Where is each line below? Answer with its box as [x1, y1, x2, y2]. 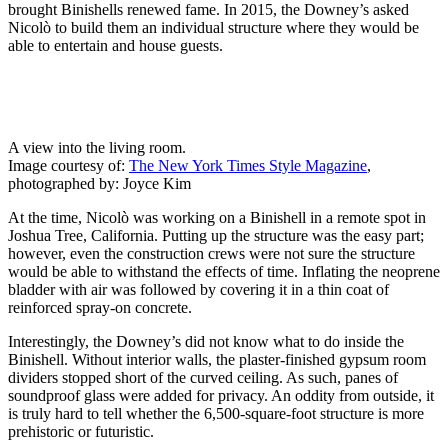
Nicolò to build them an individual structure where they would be [8, 19, 419, 37]
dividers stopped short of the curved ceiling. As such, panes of [8, 369, 398, 387]
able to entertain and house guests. [8, 37, 223, 55]
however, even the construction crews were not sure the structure [8, 245, 415, 263]
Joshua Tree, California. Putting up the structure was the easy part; [8, 227, 424, 245]
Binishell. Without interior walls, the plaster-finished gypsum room [8, 351, 426, 369]
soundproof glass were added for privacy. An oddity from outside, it [8, 387, 434, 405]
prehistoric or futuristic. [8, 423, 154, 441]
